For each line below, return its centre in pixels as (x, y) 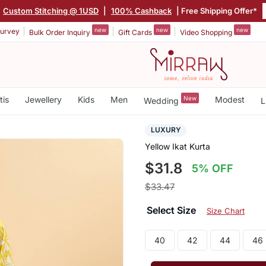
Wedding (162, 100)
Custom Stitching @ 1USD (51, 10)
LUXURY (166, 130)
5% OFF (213, 169)
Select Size (172, 210)
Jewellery (43, 99)
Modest (229, 99)
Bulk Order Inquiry (61, 32)
